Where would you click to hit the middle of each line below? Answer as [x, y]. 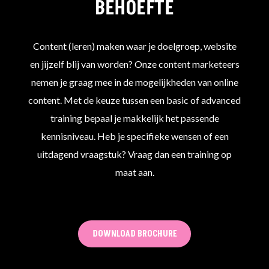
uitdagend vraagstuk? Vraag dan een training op [134, 154]
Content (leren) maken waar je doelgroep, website [134, 46]
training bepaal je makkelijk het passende [134, 118]
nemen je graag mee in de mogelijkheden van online [134, 82]
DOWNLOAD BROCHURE [134, 234]
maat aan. [134, 172]
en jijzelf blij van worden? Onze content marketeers [134, 64]
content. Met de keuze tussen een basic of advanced [134, 100]
